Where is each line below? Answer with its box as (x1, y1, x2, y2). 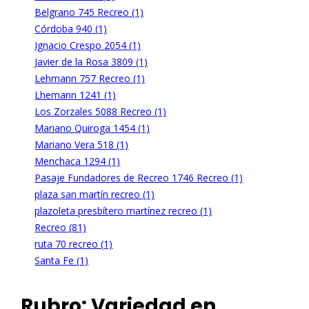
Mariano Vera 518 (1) (34, 137, 129, 151)
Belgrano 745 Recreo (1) (34, 5, 144, 19)
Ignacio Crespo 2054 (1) (34, 38, 141, 52)
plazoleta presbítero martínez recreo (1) (34, 203, 212, 217)
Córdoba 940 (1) (34, 21, 108, 35)
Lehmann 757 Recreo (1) (34, 71, 146, 85)
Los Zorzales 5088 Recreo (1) (34, 104, 167, 118)
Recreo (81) (34, 220, 87, 234)
